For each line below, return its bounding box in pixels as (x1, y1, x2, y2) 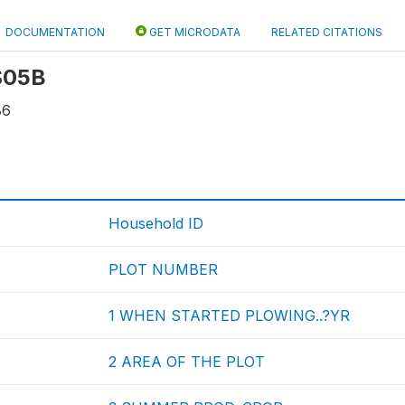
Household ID (108, 214, 204, 232)
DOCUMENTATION (5, 25, 105, 39)
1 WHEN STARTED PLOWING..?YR (108, 306, 351, 325)
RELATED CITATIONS (271, 25, 382, 39)
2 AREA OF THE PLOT (108, 353, 266, 371)
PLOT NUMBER (108, 260, 219, 278)
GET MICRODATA (146, 25, 240, 39)
